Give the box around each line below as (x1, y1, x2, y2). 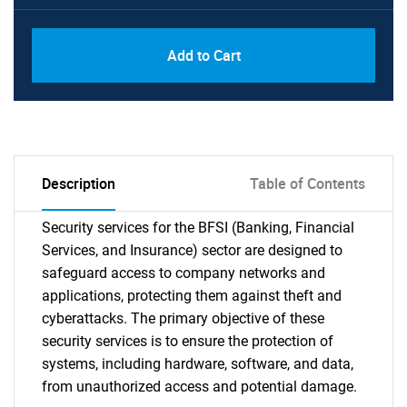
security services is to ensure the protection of (42, 333, 333, 350)
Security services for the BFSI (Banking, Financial (42, 219, 354, 236)
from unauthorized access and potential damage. (42, 378, 357, 395)
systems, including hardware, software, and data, (42, 355, 353, 372)
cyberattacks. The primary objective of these (42, 310, 324, 327)
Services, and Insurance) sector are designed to (42, 242, 342, 259)
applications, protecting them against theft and (42, 287, 342, 304)
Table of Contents (250, 174, 365, 194)
